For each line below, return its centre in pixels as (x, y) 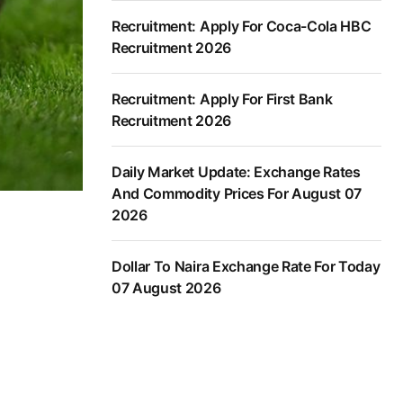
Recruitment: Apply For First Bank (222, 99)
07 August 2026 (166, 288)
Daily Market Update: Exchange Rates (236, 172)
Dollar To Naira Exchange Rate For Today (246, 267)
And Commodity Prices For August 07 (237, 194)
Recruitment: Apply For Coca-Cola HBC (242, 27)
